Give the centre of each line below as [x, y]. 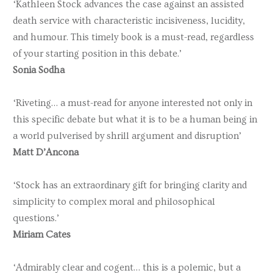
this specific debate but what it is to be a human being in [135, 119]
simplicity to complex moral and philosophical [114, 202]
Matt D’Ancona [46, 152]
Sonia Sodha [39, 70]
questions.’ [36, 218]
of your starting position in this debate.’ [97, 53]
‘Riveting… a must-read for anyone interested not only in [133, 103]
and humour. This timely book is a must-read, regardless [133, 37]
